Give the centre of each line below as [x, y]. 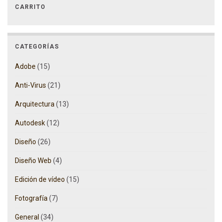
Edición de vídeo [40, 180]
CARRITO [30, 7]
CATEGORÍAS [37, 47]
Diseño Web [33, 161]
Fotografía [31, 198]
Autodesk [30, 123]
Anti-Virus [30, 85]
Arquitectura [35, 104]
